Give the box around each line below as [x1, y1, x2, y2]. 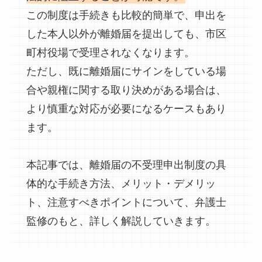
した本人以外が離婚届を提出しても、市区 [26, 27, 226, 40]
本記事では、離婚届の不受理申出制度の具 [26, 158, 226, 171]
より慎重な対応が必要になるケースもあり [26, 102, 226, 115]
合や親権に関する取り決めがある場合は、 [26, 84, 226, 96]
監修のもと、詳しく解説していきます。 [26, 215, 216, 227]
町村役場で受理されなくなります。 [26, 46, 195, 58]
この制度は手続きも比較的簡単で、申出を [26, 9, 226, 21]
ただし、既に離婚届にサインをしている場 [26, 65, 226, 77]
